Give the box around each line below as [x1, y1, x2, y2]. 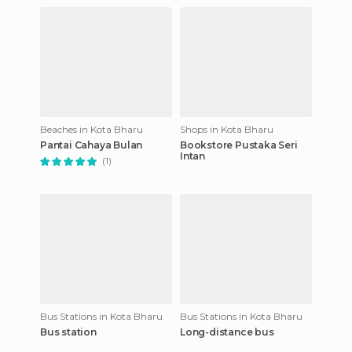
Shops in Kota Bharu [180, 123, 273, 135]
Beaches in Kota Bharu [40, 123, 143, 135]
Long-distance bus [180, 326, 274, 338]
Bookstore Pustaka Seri [180, 139, 298, 151]
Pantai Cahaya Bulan [40, 139, 143, 151]
